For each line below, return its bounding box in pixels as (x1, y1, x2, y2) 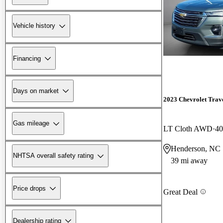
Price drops (13, 184, 46, 192)
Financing (13, 54, 41, 62)
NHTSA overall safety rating (13, 152, 94, 160)
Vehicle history (13, 22, 55, 30)
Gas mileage (13, 119, 49, 127)
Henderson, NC (171, 144, 221, 153)
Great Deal (163, 187, 198, 196)
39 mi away (171, 156, 208, 165)
